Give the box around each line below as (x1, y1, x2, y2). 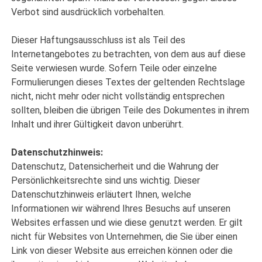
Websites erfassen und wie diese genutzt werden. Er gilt (11, 217, 243, 229)
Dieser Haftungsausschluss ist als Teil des (11, 35, 186, 46)
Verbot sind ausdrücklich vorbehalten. (11, 6, 166, 18)
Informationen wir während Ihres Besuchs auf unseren (11, 203, 231, 215)
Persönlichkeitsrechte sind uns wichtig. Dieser (11, 175, 201, 187)
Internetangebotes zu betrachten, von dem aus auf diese (11, 49, 246, 60)
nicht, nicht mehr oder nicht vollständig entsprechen (11, 91, 225, 102)
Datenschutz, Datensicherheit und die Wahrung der (11, 161, 219, 173)
